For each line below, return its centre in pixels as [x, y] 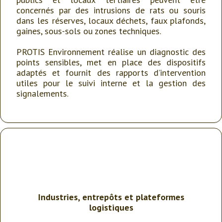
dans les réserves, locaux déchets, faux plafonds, [111, 21]
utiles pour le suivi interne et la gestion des [111, 83]
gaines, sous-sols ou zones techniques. [89, 31]
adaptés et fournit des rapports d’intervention [111, 73]
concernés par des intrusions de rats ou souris [111, 10]
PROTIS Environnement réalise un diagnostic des [111, 52]
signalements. [42, 93]
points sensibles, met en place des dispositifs [111, 62]
